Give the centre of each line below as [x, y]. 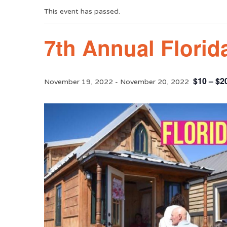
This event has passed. [82, 11]
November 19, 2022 [79, 82]
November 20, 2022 [155, 82]
